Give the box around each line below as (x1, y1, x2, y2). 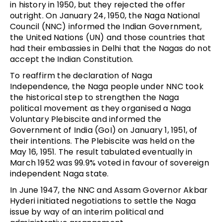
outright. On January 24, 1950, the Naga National (10, 9, 200, 21)
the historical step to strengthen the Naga (10, 91, 179, 103)
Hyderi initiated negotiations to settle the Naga (10, 195, 196, 207)
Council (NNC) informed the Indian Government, (10, 20, 202, 32)
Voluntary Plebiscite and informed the (10, 113, 162, 125)
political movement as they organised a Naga (10, 102, 191, 114)
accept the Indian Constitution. (10, 53, 134, 65)
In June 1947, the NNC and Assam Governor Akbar (10, 184, 208, 196)
